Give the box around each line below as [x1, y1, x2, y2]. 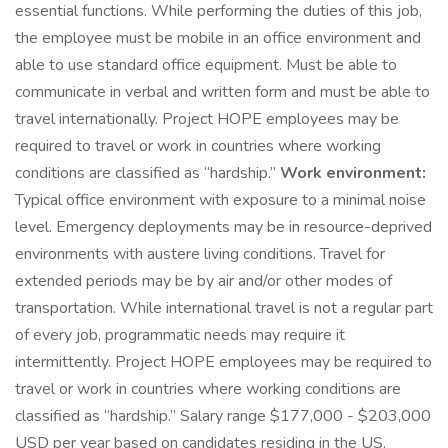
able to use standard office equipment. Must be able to [15, 54, 397, 76]
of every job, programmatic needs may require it [15, 324, 345, 346]
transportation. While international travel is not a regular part [15, 297, 433, 319]
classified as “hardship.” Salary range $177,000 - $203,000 [15, 405, 431, 427]
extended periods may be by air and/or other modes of [15, 270, 392, 292]
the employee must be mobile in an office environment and [15, 27, 421, 49]
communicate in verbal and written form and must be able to [15, 81, 430, 103]
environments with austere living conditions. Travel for [15, 243, 385, 265]
